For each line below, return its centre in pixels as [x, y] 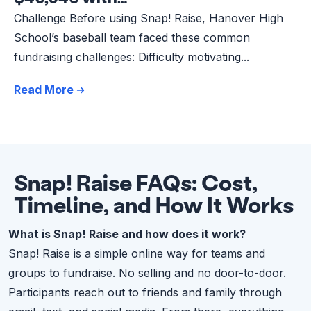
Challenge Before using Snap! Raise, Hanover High [149, 18]
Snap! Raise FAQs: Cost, [136, 182]
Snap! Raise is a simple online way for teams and [137, 253]
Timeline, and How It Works [154, 204]
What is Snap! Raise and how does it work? [127, 234]
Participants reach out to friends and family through [145, 292]
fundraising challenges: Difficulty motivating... [132, 57]
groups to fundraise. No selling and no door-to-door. [147, 272]
